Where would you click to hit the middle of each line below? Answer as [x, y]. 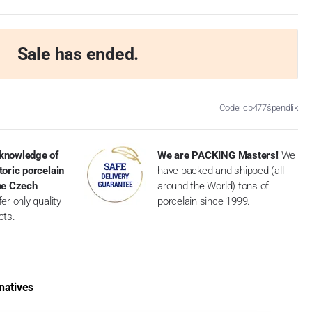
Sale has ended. [78, 54]
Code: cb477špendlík [259, 107]
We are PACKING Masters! [218, 155]
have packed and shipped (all [221, 170]
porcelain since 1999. [204, 201]
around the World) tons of [213, 186]
